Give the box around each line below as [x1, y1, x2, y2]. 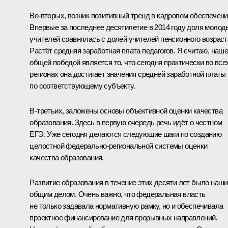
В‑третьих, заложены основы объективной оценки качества [30, 106, 222, 115]
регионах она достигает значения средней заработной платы [30, 69, 226, 78]
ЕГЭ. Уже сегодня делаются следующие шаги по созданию [30, 129, 222, 138]
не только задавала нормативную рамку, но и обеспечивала [30, 201, 223, 210]
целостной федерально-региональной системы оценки [30, 141, 208, 150]
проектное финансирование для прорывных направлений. [30, 213, 217, 222]
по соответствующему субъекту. [30, 81, 135, 90]
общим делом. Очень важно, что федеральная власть [30, 189, 206, 198]
